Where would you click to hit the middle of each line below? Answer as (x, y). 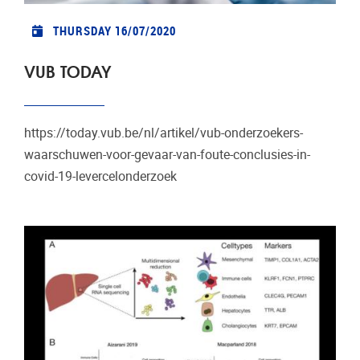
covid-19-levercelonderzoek (104, 176)
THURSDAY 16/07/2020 (114, 31)
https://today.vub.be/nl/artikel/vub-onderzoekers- (164, 133)
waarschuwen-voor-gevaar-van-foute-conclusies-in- (167, 154)
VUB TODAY (67, 70)
